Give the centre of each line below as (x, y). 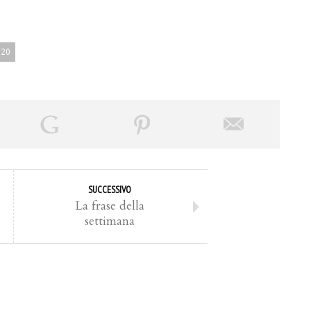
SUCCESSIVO (110, 190)
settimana (110, 221)
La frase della (110, 206)
